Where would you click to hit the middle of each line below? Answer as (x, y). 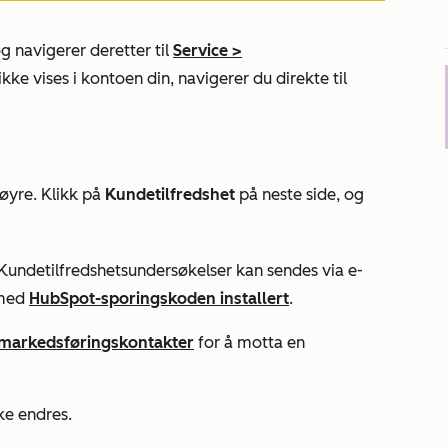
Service (200, 50)
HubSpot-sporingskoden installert (159, 298)
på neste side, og (299, 194)
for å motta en (249, 342)
